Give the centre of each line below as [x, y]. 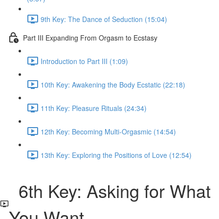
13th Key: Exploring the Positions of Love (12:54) [116, 155]
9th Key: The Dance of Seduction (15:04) [104, 19]
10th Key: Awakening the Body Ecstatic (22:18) [113, 84]
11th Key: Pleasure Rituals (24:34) [94, 108]
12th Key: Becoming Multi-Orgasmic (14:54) [108, 131]
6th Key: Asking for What [109, 190]
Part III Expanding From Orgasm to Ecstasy [90, 37]
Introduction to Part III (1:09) [84, 61]
